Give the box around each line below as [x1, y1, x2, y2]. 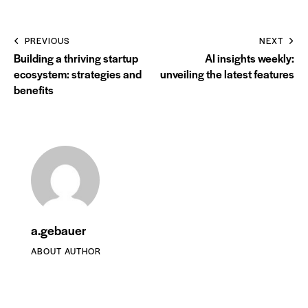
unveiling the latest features [160, 66, 294, 82]
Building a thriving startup [14, 50, 138, 67]
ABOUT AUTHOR [31, 245, 101, 258]
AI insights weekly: [205, 50, 294, 67]
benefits [14, 82, 54, 98]
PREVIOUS [25, 34, 69, 47]
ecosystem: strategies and [14, 66, 142, 82]
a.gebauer [31, 221, 86, 239]
